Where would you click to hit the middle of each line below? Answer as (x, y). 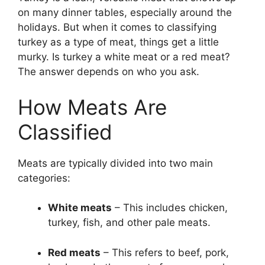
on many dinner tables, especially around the (125, 13)
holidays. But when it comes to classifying (117, 28)
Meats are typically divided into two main (115, 163)
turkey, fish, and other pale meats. (129, 223)
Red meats (74, 252)
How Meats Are (92, 107)
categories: (44, 178)
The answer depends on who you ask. (109, 72)
